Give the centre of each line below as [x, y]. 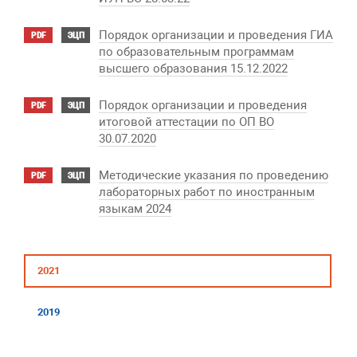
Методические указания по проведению [214, 175]
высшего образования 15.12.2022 [193, 69]
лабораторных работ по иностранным [207, 192]
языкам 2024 [135, 209]
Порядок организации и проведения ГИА [216, 35]
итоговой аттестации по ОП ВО [186, 122]
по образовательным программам [196, 52]
